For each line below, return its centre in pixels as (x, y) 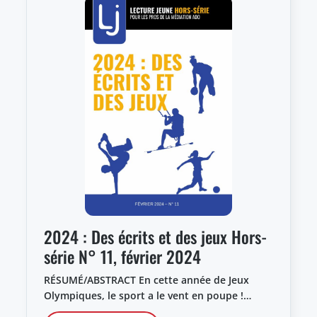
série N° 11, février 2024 (122, 257)
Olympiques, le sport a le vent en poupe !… (148, 296)
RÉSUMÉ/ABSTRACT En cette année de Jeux (146, 280)
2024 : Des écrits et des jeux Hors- (155, 237)
